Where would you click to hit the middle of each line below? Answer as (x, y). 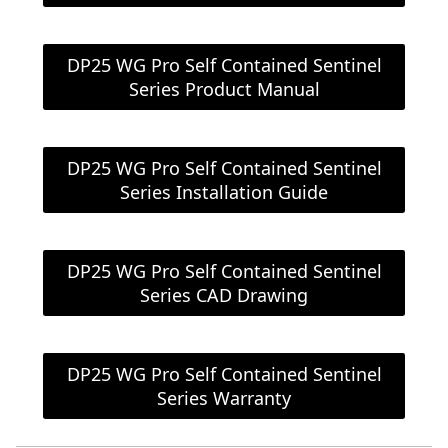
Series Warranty (224, 397)
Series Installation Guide (224, 191)
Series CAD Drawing (224, 294)
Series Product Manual (224, 88)
